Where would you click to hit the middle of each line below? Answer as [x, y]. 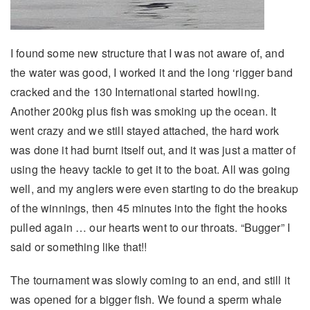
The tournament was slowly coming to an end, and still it [150, 280]
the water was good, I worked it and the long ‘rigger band [152, 73]
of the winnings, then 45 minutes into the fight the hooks [149, 208]
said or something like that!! [79, 247]
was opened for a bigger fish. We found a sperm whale [146, 300]
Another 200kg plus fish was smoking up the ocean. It [144, 111]
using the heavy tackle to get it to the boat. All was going [151, 170]
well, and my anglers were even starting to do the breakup [155, 189]
